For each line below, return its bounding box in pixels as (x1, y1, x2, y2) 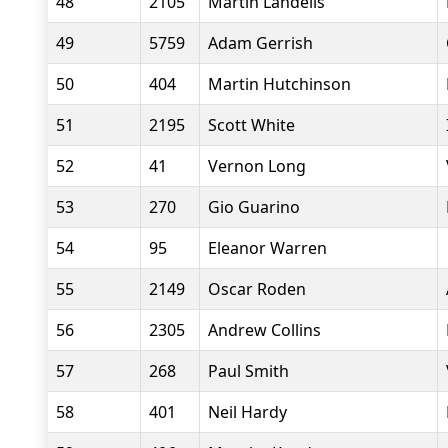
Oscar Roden (208, 278, 306, 300)
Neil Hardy (208, 401, 287, 423)
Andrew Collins (208, 319, 321, 341)
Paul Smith (208, 360, 289, 382)
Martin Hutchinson (208, 73, 351, 95)
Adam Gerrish (208, 32, 313, 54)
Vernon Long (208, 155, 306, 177)
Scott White (208, 114, 295, 136)
